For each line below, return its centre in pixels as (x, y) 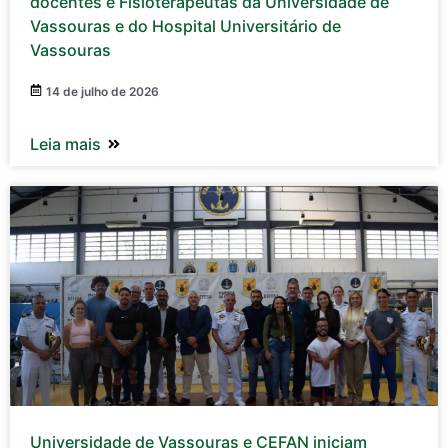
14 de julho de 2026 (102, 91)
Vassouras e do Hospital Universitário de (185, 25)
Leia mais (65, 143)
